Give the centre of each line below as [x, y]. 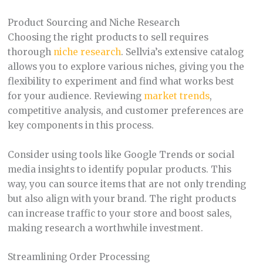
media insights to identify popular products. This [119, 169]
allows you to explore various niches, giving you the [126, 66]
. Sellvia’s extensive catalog [182, 52]
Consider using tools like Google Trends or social [121, 154]
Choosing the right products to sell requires [108, 37]
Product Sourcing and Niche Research [93, 22]
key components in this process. [80, 125]
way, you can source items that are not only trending [127, 184]
